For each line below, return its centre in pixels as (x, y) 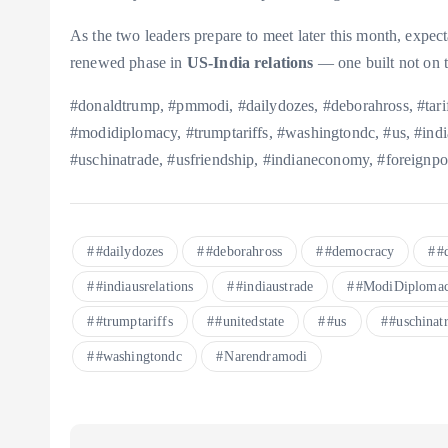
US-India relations (250, 63)
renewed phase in (128, 63)
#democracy (359, 252)
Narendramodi (266, 357)
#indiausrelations (144, 287)
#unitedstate (250, 322)
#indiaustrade (275, 287)
